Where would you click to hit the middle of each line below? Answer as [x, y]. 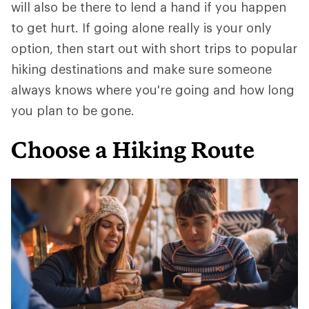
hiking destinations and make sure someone [141, 69]
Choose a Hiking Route [133, 150]
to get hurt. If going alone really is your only [141, 28]
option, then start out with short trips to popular [154, 48]
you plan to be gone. [73, 110]
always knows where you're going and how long [153, 90]
